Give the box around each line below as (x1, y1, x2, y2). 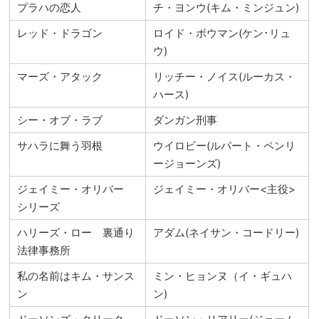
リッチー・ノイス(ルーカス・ (153, 69, 296, 83)
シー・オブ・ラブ (17, 113, 103, 127)
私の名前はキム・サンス (17, 268, 135, 283)
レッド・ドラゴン (17, 26, 103, 40)
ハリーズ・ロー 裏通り (17, 225, 135, 239)
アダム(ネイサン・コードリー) (153, 225, 300, 239)
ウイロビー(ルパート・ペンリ (153, 138, 296, 152)
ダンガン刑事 (153, 113, 218, 127)
